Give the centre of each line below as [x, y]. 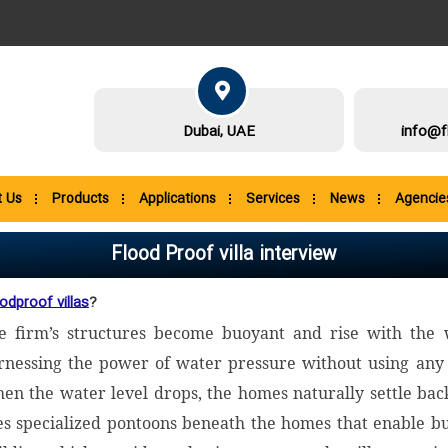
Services [272, 199]
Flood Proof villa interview [224, 255]
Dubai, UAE [219, 132]
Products [80, 199]
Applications [177, 199]
